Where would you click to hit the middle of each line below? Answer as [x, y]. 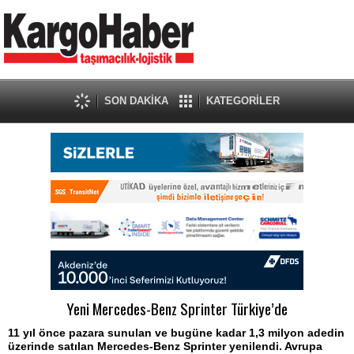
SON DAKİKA [136, 101]
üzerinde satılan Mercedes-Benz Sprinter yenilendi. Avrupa [165, 346]
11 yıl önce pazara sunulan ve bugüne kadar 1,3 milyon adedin [176, 333]
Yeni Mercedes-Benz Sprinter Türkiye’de [177, 309]
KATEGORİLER [243, 101]
